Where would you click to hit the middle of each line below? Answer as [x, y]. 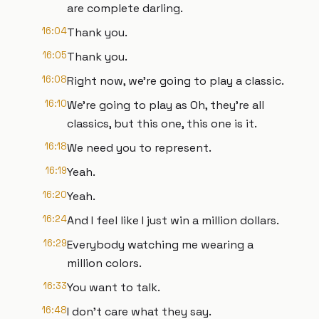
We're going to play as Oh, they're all [166, 105]
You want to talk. [114, 287]
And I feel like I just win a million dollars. [173, 220]
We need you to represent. [139, 148]
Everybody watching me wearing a [160, 245]
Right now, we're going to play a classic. [176, 81]
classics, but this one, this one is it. [162, 124]
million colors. [104, 263]
